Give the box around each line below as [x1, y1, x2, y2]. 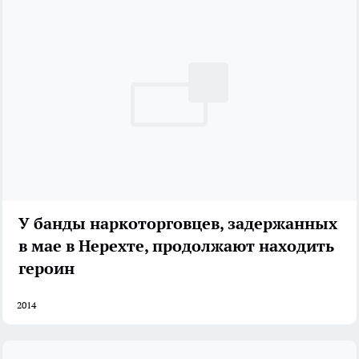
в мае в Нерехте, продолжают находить [18, 235, 334, 256]
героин [18, 257, 75, 279]
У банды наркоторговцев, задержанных [18, 212, 337, 234]
